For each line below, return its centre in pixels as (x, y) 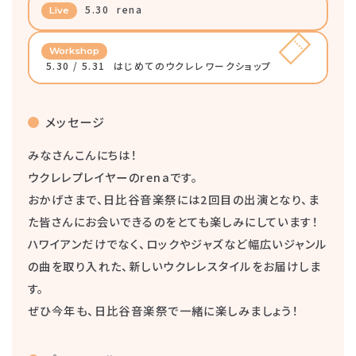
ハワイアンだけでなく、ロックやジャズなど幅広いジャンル (178, 244)
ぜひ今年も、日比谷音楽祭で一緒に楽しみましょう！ (164, 311)
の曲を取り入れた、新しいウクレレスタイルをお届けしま (175, 266)
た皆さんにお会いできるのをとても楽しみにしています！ (174, 222)
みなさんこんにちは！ (83, 155)
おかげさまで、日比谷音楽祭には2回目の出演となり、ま (174, 199)
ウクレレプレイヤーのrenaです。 (113, 177)
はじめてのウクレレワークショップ (192, 66)
